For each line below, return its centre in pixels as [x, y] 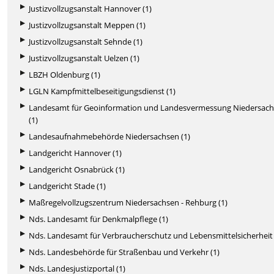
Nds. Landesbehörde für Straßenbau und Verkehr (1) [124, 252]
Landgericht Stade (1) [68, 186]
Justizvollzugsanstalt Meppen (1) [87, 25]
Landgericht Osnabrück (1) [77, 169]
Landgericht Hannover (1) [76, 153]
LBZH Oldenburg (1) [65, 74]
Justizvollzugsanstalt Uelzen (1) [84, 58]
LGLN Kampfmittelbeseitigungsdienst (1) [102, 91]
